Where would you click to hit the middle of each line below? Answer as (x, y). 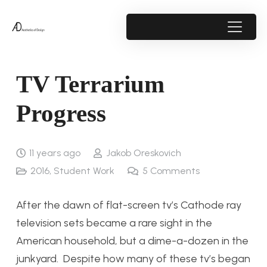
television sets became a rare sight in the (114, 223)
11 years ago (55, 153)
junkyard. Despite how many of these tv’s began (133, 259)
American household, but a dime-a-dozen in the (132, 241)
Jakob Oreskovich (143, 153)
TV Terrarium (90, 84)
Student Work (84, 171)
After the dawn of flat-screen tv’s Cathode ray (129, 205)
